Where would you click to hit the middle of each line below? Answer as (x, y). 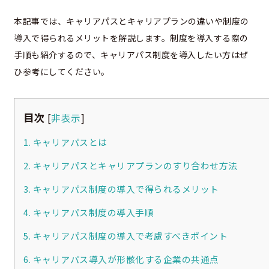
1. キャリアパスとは (65, 142)
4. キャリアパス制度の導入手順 (89, 212)
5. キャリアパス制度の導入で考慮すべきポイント (125, 235)
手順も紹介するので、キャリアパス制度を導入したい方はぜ (131, 54)
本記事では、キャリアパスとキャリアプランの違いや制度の (131, 21)
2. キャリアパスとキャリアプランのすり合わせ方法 (131, 165)
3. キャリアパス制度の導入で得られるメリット (121, 189)
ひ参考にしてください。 (62, 71)
